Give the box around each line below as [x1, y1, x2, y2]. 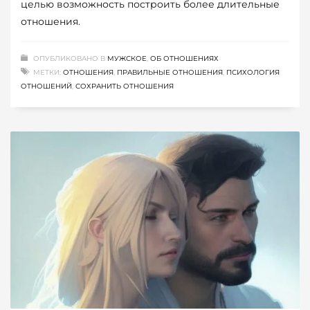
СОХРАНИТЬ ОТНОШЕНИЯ [75, 82, 174, 91]
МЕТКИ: [33, 68, 61, 77]
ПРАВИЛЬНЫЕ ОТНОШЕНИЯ [117, 68, 223, 77]
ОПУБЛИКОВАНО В [33, 54, 107, 64]
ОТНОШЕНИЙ [21, 82, 72, 91]
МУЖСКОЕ [107, 54, 147, 64]
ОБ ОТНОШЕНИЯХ [150, 54, 219, 64]
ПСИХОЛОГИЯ [226, 68, 280, 77]
